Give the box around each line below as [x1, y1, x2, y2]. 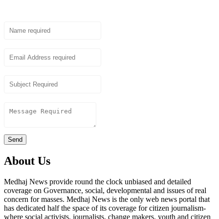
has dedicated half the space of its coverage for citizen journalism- [4, 204, 206, 213]
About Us [4, 154, 50, 168]
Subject [4, 66, 27, 75]
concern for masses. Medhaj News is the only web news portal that [4, 195, 210, 204]
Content [4, 93, 28, 102]
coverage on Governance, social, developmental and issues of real [4, 186, 206, 195]
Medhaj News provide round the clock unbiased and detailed [4, 177, 191, 186]
